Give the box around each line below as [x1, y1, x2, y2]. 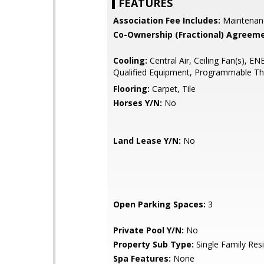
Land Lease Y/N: [113, 135, 181, 146]
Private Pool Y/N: [113, 225, 184, 236]
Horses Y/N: [113, 97, 162, 108]
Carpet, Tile [150, 83, 196, 94]
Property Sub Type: [113, 239, 194, 250]
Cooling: [113, 55, 147, 66]
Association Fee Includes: [113, 15, 220, 26]
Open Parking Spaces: [113, 199, 206, 210]
